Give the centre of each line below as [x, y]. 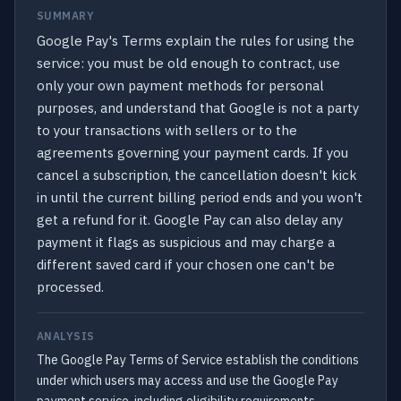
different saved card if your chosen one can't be [186, 264]
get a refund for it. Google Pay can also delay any [190, 220]
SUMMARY [66, 16]
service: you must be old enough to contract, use [188, 63]
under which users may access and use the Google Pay [188, 380]
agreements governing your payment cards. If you [192, 153]
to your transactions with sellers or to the [167, 130]
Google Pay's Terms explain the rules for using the [196, 41]
